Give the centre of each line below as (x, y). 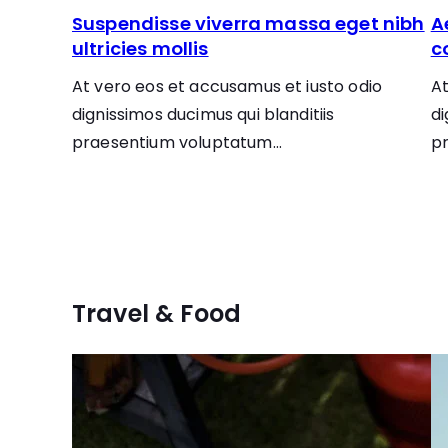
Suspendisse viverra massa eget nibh (248, 23)
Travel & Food (157, 313)
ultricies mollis (140, 48)
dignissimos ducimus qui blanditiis (203, 114)
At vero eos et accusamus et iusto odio (227, 86)
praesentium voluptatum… (177, 142)
